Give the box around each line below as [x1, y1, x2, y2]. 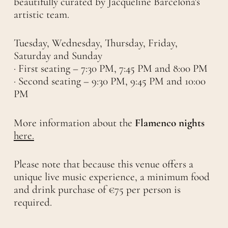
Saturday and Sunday [13, 49, 102, 63]
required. [13, 196, 52, 209]
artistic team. [13, 8, 69, 21]
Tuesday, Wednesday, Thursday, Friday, [13, 37, 178, 50]
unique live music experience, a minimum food [13, 170, 210, 184]
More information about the [13, 116, 135, 129]
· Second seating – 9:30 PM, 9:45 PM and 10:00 [13, 75, 206, 88]
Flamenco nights [134, 116, 205, 129]
